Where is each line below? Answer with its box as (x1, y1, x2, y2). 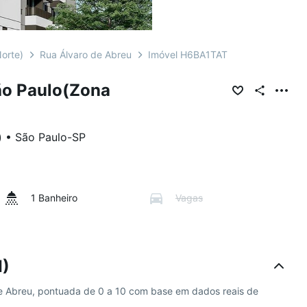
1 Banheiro (31, 192, 78, 204)
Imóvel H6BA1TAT (148, 49, 228, 60)
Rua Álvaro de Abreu (40, 49, 132, 60)
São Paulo (15, 130, 67, 144)
